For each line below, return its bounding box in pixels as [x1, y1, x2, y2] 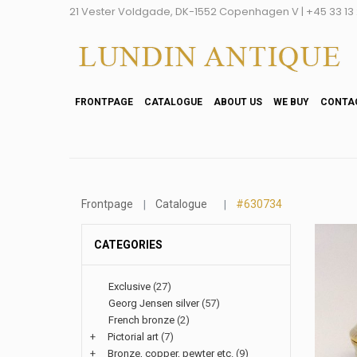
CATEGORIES [94, 238, 163, 251]
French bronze [108, 314, 175, 326]
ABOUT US [214, 96, 262, 108]
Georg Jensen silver [108, 297, 199, 309]
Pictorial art [108, 331, 159, 343]
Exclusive [108, 280, 151, 292]
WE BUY [273, 96, 309, 108]
